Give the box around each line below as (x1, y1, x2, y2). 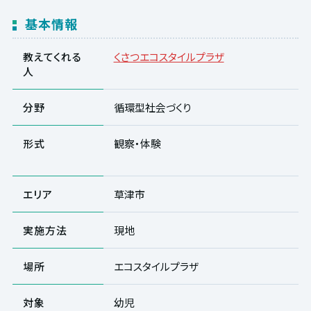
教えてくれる (22, 49, 82, 64)
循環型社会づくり (113, 99, 192, 115)
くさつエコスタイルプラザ (113, 49, 224, 64)
